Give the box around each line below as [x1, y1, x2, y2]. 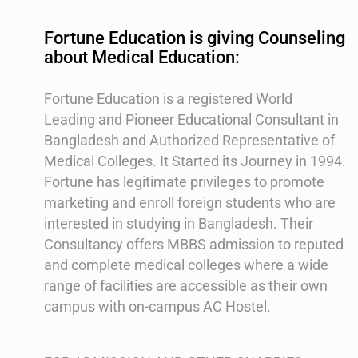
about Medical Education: [44, 47, 240, 68]
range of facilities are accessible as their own [44, 276, 328, 294]
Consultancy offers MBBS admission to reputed [44, 235, 344, 253]
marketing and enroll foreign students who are [44, 193, 336, 211]
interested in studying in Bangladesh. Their [44, 214, 313, 232]
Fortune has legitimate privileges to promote [44, 173, 324, 190]
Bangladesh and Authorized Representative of [44, 131, 335, 149]
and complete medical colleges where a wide [44, 256, 328, 273]
